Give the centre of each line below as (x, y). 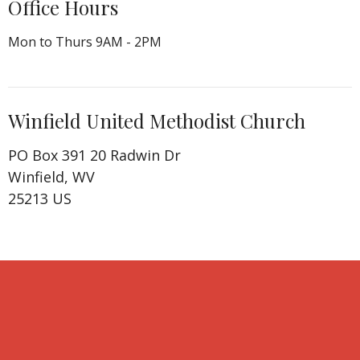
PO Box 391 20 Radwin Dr (94, 155)
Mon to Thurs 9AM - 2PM (85, 41)
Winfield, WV (51, 177)
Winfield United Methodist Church (157, 120)
